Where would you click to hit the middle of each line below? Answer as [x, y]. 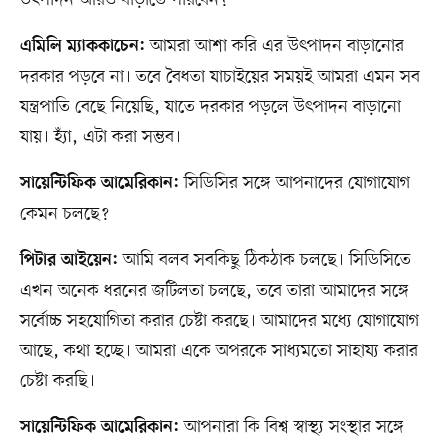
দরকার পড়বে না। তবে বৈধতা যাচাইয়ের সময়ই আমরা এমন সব [219, 77]
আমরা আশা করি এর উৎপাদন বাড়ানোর [274, 46]
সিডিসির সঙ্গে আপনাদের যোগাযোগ [294, 183]
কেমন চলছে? [64, 214]
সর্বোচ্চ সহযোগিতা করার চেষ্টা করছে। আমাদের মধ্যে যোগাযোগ [219, 321]
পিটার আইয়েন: [68, 261]
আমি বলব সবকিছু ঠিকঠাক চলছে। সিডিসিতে [264, 260]
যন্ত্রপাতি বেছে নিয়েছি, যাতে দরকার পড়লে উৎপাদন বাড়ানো [210, 107]
